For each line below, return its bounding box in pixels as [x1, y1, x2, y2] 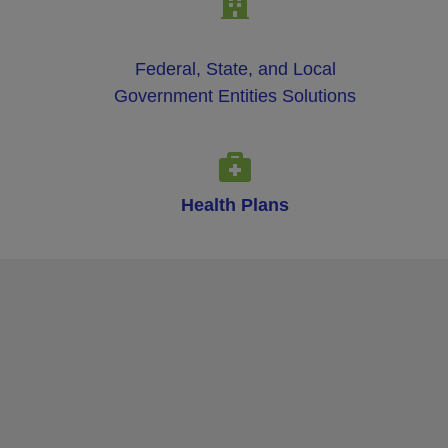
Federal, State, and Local [134, 58, 336, 79]
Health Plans [181, 194, 290, 215]
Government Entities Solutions [114, 85, 357, 106]
